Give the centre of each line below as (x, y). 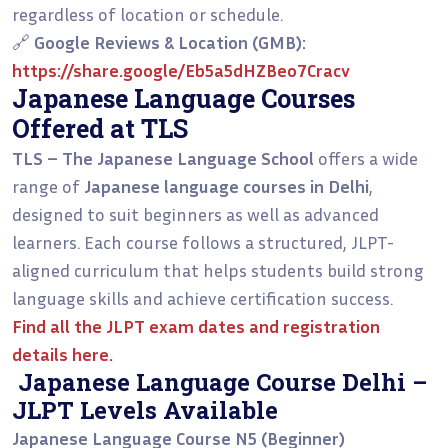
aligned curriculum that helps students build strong (218, 269)
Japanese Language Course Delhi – (219, 381)
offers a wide (366, 157)
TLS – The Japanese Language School (163, 157)
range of (48, 185)
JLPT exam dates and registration (243, 325)
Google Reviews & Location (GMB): (170, 41)
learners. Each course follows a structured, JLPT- (203, 241)
